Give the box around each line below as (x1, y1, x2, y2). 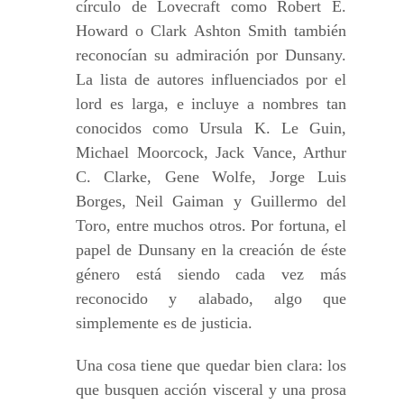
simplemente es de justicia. (76, 314, 252, 332)
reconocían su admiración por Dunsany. (76, 46, 346, 64)
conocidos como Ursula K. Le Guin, (76, 119, 346, 137)
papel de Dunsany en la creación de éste (76, 241, 346, 259)
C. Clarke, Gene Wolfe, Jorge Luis (76, 168, 346, 186)
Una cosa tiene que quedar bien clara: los (76, 356, 346, 374)
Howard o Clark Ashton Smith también (76, 22, 346, 40)
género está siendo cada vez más (76, 265, 346, 283)
